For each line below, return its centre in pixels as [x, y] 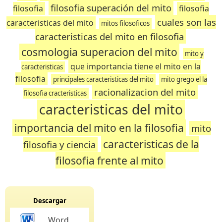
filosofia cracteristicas [55, 93]
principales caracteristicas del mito [103, 79]
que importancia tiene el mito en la [136, 66]
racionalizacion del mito [145, 92]
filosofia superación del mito [111, 8]
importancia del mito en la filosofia [99, 128]
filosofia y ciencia [59, 144]
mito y [194, 54]
